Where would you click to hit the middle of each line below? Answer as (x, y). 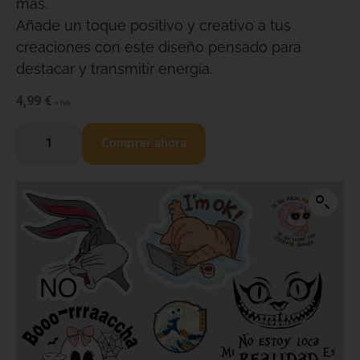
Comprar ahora (144, 144)
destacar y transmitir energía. (114, 69)
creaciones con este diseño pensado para (159, 47)
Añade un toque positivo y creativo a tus (153, 25)
